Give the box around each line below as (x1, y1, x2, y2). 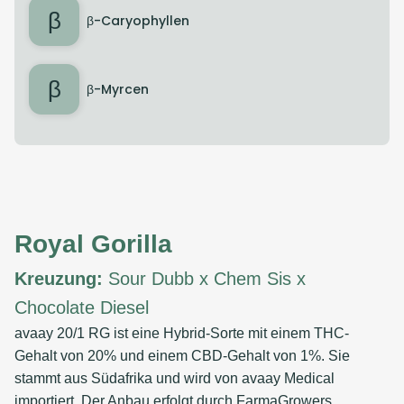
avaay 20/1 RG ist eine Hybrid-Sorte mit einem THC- (14, 326, 349, 341)
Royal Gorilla (14, 230, 172, 258)
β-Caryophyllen (87, 11, 189, 30)
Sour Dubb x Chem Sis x (103, 269, 306, 289)
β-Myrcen (87, 79, 149, 98)
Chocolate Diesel (14, 298, 149, 317)
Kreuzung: (14, 269, 103, 289)
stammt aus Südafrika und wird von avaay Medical (14, 371, 335, 386)
